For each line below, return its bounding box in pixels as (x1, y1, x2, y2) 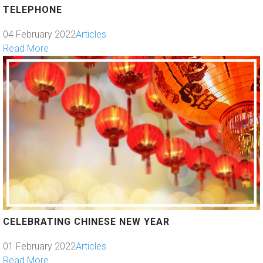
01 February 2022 (3, 241, 76, 252)
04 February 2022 (3, 29, 76, 41)
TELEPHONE (3, 4, 62, 16)
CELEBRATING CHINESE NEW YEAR (3, 216, 170, 228)
